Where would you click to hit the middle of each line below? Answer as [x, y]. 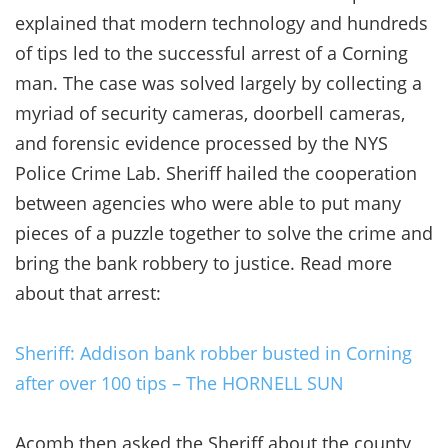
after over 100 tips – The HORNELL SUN [179, 382]
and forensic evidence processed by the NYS [201, 142]
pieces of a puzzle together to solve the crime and [224, 232]
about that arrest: [88, 292]
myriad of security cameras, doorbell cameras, [210, 112]
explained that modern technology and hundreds [221, 22]
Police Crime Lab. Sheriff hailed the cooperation [216, 172]
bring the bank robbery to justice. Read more [203, 262]
